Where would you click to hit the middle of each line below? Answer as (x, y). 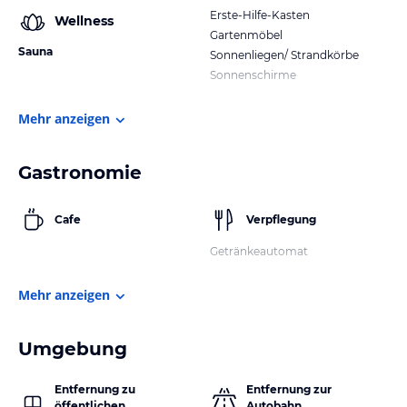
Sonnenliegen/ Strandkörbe (284, 55)
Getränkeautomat (259, 251)
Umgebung (73, 348)
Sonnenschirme (253, 74)
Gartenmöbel (246, 35)
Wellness (84, 21)
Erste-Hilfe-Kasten (260, 15)
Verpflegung (281, 219)
